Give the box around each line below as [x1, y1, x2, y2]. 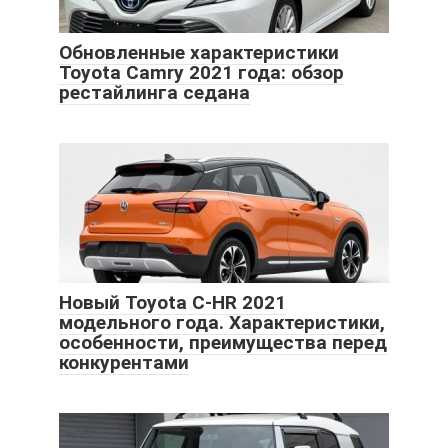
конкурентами [59, 351, 189, 375]
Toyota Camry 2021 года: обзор [59, 61, 344, 85]
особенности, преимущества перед [59, 331, 387, 355]
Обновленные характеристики [59, 41, 339, 65]
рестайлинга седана [59, 81, 250, 105]
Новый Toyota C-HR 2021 [59, 291, 286, 315]
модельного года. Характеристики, [59, 311, 385, 335]
